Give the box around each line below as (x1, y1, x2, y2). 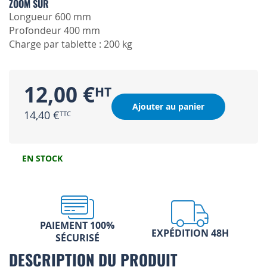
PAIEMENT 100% (40, 219, 114, 232)
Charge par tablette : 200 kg (9, 38, 132, 51)
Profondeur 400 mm (9, 24, 100, 38)
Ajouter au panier (132, 101, 204, 113)
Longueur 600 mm (9, 10, 91, 24)
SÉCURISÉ (55, 231, 100, 245)
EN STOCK (22, 153, 63, 164)
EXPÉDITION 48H (151, 226, 229, 240)
